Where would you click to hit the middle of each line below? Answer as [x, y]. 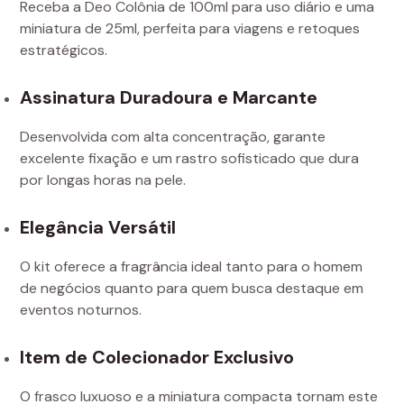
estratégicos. [64, 50]
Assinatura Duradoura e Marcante [169, 98]
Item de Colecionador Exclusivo [157, 358]
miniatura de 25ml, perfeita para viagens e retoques [190, 29]
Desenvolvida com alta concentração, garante [173, 137]
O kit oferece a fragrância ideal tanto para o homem [191, 267]
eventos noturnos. [81, 310]
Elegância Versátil [98, 228]
